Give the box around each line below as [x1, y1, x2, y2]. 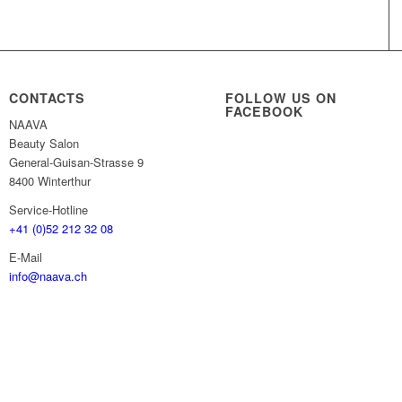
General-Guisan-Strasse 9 [9, 153, 144, 171]
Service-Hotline [9, 201, 89, 219]
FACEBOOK [225, 102, 304, 121]
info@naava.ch [9, 267, 88, 285]
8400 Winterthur [9, 172, 92, 190]
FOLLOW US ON [225, 89, 337, 108]
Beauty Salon [9, 135, 80, 153]
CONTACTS [9, 89, 86, 108]
